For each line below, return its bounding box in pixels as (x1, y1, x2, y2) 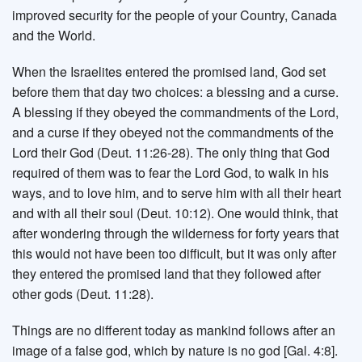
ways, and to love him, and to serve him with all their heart (12, 183, 341, 203)
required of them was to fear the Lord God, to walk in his (12, 163, 329, 183)
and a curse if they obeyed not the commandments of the (12, 123, 334, 142)
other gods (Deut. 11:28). (12, 284, 154, 304)
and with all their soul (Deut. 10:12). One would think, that (12, 204, 338, 223)
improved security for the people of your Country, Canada (12, 6, 337, 25)
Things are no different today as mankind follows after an (12, 321, 335, 340)
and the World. (12, 26, 95, 45)
